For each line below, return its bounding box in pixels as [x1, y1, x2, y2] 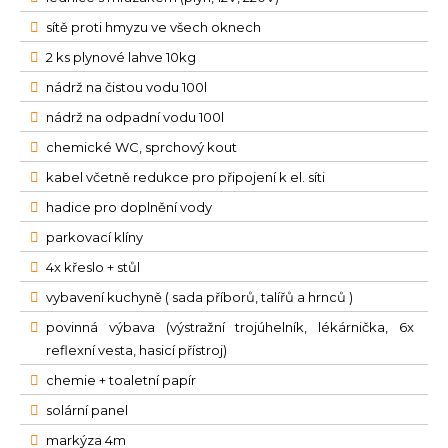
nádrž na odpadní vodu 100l [46, 108, 224, 125]
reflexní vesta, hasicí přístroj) [46, 341, 227, 358]
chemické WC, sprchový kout [46, 138, 237, 155]
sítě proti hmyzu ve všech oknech [46, 18, 261, 35]
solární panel [46, 401, 128, 418]
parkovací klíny [46, 228, 143, 245]
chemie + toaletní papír [46, 371, 196, 388]
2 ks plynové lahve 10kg [46, 48, 196, 65]
